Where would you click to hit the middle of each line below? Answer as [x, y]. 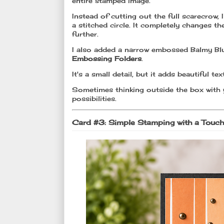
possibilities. [94, 98]
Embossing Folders [107, 58]
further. [85, 34]
